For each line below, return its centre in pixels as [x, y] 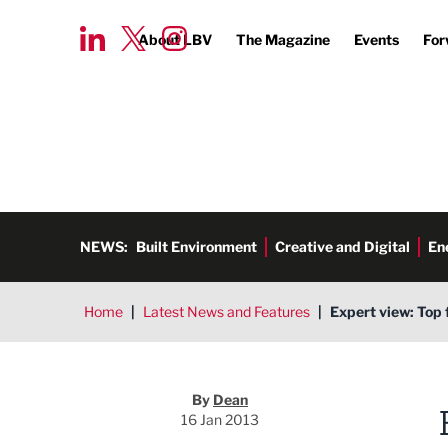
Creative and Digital [342, 246]
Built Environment [196, 246]
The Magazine [283, 39]
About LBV [175, 39]
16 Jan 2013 [220, 419]
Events [376, 39]
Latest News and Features [226, 311]
